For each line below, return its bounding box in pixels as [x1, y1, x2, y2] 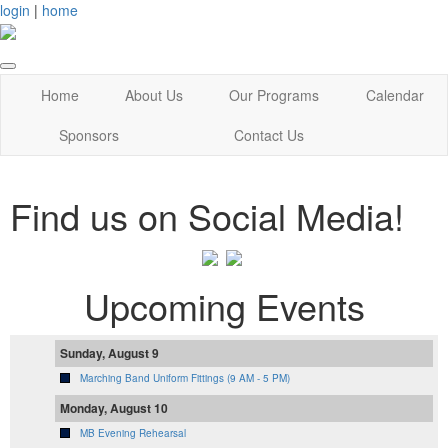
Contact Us [233, 125, 304, 146]
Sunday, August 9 [60, 343, 159, 362]
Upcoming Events [83, 279, 365, 331]
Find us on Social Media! [10, 190, 404, 242]
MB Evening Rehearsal [80, 425, 186, 440]
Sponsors [58, 125, 119, 146]
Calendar [365, 85, 424, 106]
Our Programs [229, 85, 320, 106]
